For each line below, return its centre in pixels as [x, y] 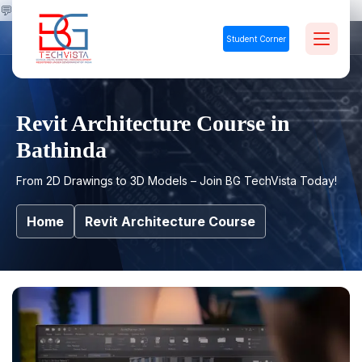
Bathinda [61, 150]
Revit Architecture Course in [153, 123]
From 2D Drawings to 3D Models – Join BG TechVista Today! [177, 181]
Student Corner [256, 39]
